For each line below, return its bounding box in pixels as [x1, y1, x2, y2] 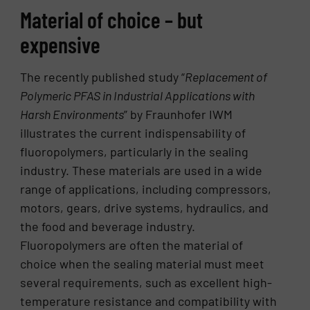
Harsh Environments [20, 106, 125, 122]
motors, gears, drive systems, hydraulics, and [20, 199, 269, 215]
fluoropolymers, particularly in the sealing [20, 143, 249, 159]
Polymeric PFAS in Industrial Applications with [20, 87, 255, 103]
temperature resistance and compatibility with [20, 293, 277, 309]
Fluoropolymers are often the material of [20, 237, 244, 253]
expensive [20, 30, 101, 57]
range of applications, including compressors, [20, 181, 272, 197]
